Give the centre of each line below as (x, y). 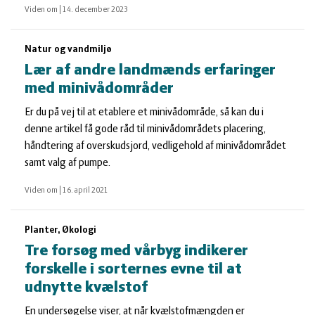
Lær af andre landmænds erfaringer (150, 71)
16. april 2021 (85, 191)
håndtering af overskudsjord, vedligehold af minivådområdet (155, 146)
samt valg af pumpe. (67, 163)
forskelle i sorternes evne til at (133, 270)
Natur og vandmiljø (68, 50)
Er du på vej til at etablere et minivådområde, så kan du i (144, 112)
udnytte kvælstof (86, 288)
